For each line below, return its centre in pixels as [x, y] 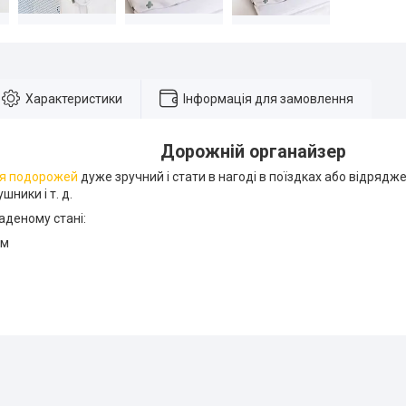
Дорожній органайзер [253, 151]
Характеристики [74, 98]
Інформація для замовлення [268, 98]
